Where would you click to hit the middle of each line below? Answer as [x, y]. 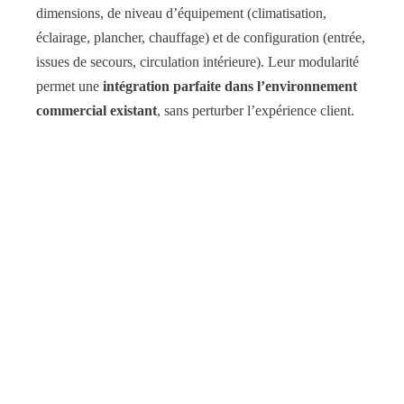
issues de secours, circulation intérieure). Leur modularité [197, 61]
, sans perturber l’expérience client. [256, 110]
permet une [69, 86]
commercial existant [96, 110]
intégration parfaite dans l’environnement [230, 86]
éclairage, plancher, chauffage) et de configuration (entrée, [201, 37]
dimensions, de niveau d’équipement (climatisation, [181, 13]
